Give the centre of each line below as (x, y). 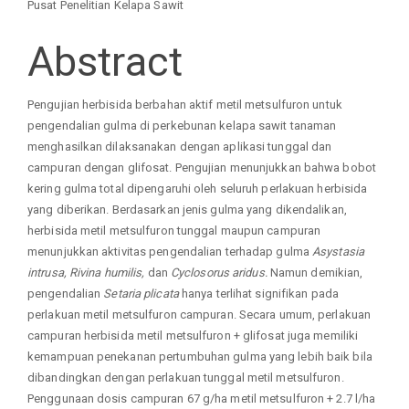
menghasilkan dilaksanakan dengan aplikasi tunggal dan (180, 147)
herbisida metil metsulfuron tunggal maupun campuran (174, 231)
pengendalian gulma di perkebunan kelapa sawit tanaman (182, 126)
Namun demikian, (316, 273)
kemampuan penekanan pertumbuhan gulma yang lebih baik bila (200, 357)
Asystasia (338, 252)
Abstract (105, 61)
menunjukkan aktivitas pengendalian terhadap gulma (170, 252)
